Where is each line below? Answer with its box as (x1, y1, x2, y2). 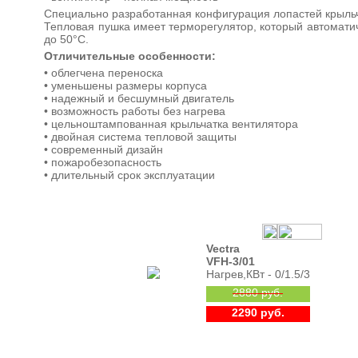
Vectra (205, 242, 240, 255)
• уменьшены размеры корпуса (44, 79, 208, 92)
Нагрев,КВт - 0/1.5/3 (205, 268, 310, 280)
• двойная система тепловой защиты (44, 130, 237, 143)
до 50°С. (44, 33, 89, 46)
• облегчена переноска (44, 66, 164, 79)
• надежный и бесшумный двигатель (44, 92, 235, 105)
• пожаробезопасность (44, 156, 162, 169)
